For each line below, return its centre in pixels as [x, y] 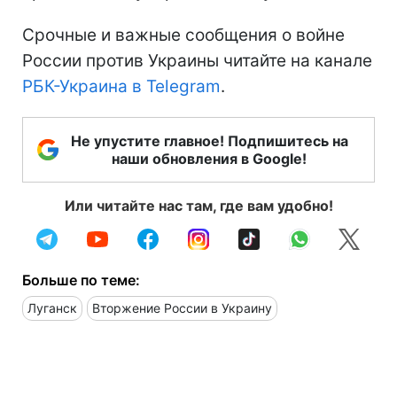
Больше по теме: [81, 280]
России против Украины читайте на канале [197, 60]
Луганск [52, 307]
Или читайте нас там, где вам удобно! [198, 205]
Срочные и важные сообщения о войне [183, 35]
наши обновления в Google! [209, 158]
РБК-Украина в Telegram [121, 86]
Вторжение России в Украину [182, 307]
